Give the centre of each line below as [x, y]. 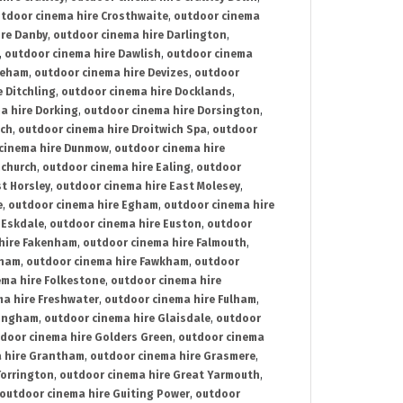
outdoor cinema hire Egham [83, 206]
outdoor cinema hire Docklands [147, 92]
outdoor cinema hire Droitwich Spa [112, 130]
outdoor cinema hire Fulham [180, 300]
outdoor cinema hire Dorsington [172, 111]
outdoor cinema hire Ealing [116, 168]
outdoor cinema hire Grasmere [173, 357]
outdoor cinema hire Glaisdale [127, 319]
